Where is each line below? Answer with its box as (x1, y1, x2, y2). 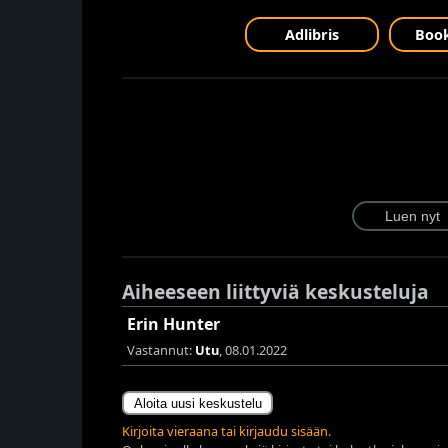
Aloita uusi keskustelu (133, 395, 262, 411)
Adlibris (285, 25, 339, 45)
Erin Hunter (127, 313, 220, 336)
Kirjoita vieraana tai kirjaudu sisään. (122, 422, 331, 441)
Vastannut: (127, 341, 195, 360)
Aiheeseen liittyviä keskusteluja (122, 278, 429, 306)
